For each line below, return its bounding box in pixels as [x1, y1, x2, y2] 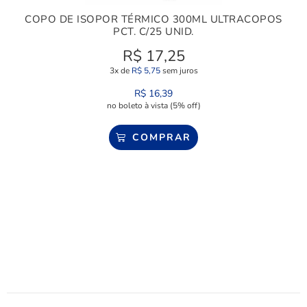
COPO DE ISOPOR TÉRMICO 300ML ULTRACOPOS [25, 12, 282, 27]
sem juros [160, 65, 198, 77]
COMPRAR [132, 131, 191, 145]
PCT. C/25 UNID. [113, 25, 194, 39]
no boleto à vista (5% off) [106, 100, 201, 112]
